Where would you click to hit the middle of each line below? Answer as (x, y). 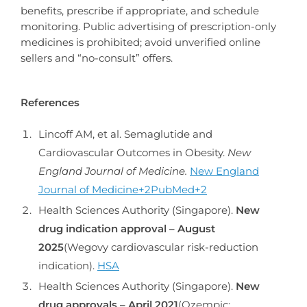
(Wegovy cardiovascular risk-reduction (161, 247)
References (50, 102)
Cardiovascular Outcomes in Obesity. (133, 152)
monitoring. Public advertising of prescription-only (148, 27)
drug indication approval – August (127, 228)
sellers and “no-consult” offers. (97, 58)
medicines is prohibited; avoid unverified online (140, 42)
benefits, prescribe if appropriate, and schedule (140, 11)
